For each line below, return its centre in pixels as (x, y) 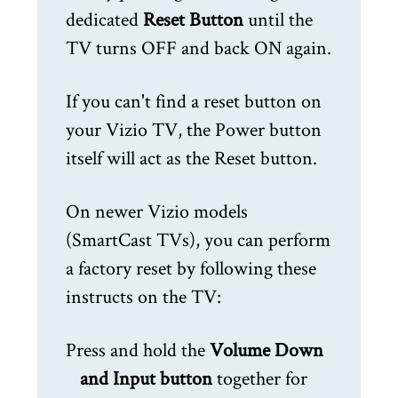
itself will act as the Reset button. (191, 158)
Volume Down (267, 350)
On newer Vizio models (157, 211)
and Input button (146, 378)
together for (260, 378)
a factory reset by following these (191, 268)
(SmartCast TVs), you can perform (198, 239)
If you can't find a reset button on (194, 101)
